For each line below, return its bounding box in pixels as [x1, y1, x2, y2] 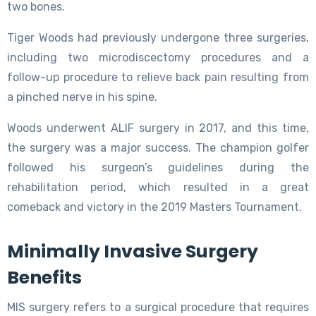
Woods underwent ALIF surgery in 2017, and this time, [7, 121, 309, 135]
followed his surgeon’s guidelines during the [7, 160, 309, 174]
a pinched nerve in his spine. [7, 90, 157, 104]
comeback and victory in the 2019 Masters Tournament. [7, 200, 302, 214]
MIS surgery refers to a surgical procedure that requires [7, 300, 309, 314]
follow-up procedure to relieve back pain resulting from [7, 70, 309, 84]
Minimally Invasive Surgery [7, 238, 258, 264]
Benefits [7, 265, 82, 290]
